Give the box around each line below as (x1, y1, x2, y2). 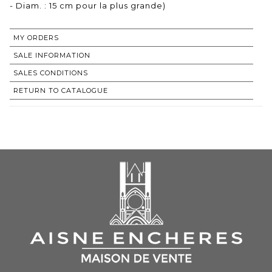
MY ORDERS (13, 33, 59, 42)
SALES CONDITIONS (13, 69, 88, 78)
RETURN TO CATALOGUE (13, 86, 108, 95)
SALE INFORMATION (13, 51, 90, 60)
